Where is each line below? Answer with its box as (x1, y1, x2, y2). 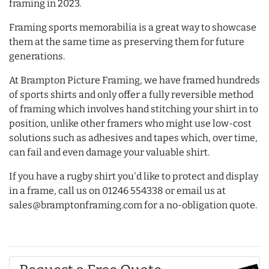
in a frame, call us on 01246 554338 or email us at (9, 185, 226, 196)
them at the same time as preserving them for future (9, 36, 244, 47)
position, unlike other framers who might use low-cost (9, 118, 252, 129)
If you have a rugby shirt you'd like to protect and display (9, 171, 258, 182)
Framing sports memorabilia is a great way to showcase (9, 22, 256, 33)
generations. (9, 50, 65, 62)
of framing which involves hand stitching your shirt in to (9, 103, 258, 115)
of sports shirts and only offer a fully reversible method (9, 89, 253, 100)
